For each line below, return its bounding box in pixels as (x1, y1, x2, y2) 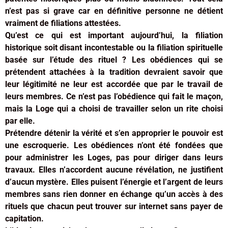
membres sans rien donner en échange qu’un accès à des (5, 189, 223, 199)
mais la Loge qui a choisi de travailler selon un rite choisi (5, 103, 223, 113)
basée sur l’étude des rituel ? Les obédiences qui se (5, 54, 223, 65)
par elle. (5, 116, 35, 126)
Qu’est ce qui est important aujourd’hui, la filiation (5, 30, 223, 40)
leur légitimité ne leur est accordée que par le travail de (5, 79, 223, 89)
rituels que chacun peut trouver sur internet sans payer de (5, 201, 223, 211)
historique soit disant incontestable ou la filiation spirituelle (5, 42, 223, 52)
